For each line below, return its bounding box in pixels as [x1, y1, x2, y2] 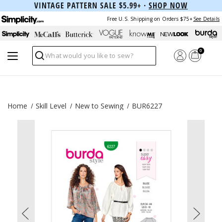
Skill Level [36, 101, 66, 111]
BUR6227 [132, 101, 162, 111]
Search [32, 54, 57, 65]
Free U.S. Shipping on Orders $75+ [107, 15, 192, 22]
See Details [193, 15, 220, 22]
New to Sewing [75, 101, 123, 111]
